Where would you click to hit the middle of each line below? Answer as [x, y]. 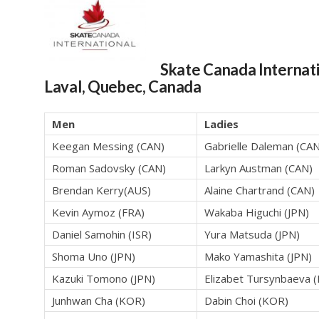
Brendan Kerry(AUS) [101, 190]
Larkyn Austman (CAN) [258, 168]
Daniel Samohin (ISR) [102, 235]
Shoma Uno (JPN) [94, 257]
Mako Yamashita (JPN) [258, 257]
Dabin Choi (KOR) [246, 301]
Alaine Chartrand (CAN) [260, 190]
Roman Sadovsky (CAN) [109, 168]
